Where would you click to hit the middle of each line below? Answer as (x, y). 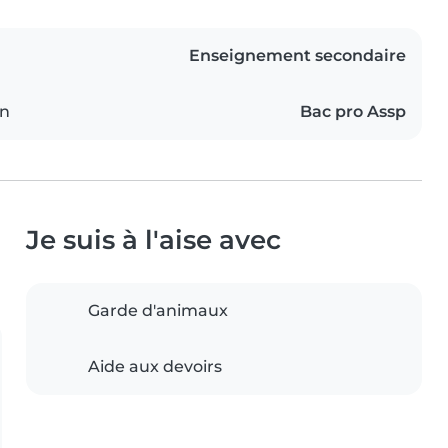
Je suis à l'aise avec (153, 239)
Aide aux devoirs (155, 366)
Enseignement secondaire (297, 55)
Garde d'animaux (158, 310)
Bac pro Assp (353, 111)
